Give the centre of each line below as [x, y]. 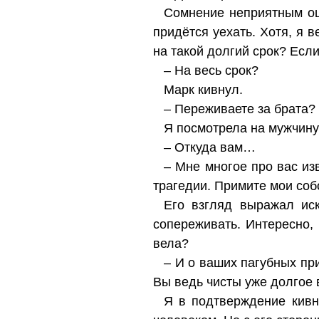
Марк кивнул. [203, 90]
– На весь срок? [211, 70]
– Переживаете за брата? [240, 109]
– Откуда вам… [210, 147]
